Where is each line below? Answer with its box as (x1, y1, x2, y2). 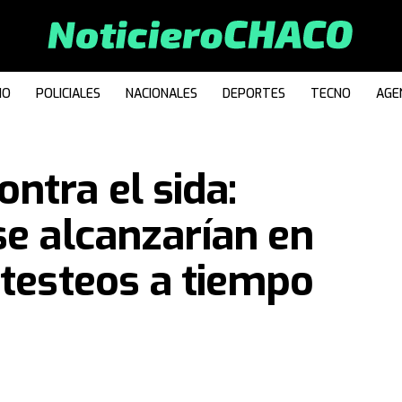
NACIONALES (126, 85, 197, 102)
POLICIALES (36, 85, 100, 102)
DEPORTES (223, 85, 285, 102)
